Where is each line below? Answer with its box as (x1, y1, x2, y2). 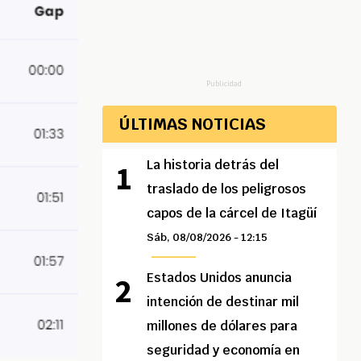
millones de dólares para (147, 317, 298, 335)
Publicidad (205, 78, 242, 89)
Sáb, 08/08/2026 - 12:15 (147, 230, 268, 245)
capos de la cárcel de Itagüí (147, 205, 317, 222)
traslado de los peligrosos (147, 180, 307, 198)
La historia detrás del (147, 156, 280, 174)
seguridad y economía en (147, 342, 301, 359)
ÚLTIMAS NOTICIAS (118, 114, 266, 135)
